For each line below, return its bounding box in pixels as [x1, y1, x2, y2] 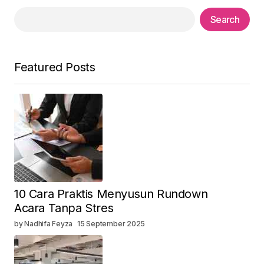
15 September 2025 [77, 219, 146, 229]
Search [210, 14, 239, 26]
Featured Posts [14, 60, 95, 75]
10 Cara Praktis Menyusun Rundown [14, 187, 208, 202]
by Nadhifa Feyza [14, 219, 73, 229]
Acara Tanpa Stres [14, 201, 114, 216]
